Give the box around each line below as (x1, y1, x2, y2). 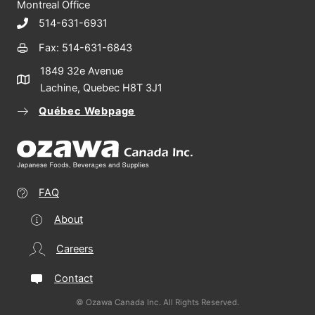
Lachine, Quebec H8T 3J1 (40, 81, 162, 94)
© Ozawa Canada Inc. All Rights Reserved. (76, 297, 239, 307)
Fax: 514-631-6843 (39, 41, 132, 54)
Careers (56, 242, 94, 255)
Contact (54, 271, 93, 285)
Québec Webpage (39, 104, 136, 117)
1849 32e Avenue (40, 64, 123, 77)
